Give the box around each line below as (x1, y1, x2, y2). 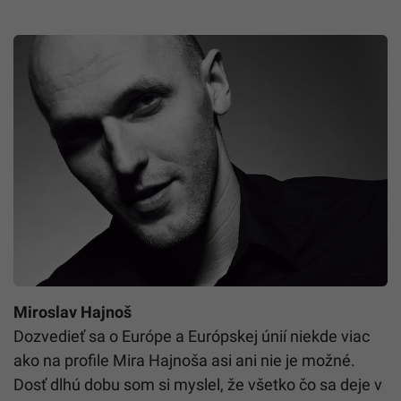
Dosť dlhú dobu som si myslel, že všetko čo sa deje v (13, 375, 382, 395)
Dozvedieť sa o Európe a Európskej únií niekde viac (13, 327, 370, 346)
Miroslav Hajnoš (13, 303, 132, 322)
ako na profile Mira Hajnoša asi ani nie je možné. (13, 351, 355, 371)
